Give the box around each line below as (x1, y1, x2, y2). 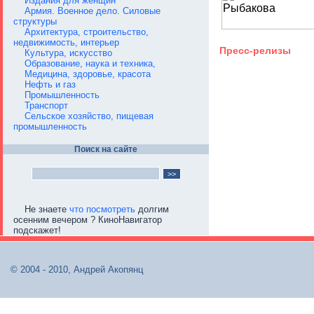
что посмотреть (69, 204, 135, 214)
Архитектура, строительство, (25, 27, 149, 37)
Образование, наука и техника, (25, 58, 156, 69)
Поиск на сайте (74, 144, 137, 154)
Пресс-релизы (219, 44, 291, 56)
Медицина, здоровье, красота (25, 69, 151, 79)
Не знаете (22, 204, 69, 214)
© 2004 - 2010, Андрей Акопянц (2, 264, 143, 275)
